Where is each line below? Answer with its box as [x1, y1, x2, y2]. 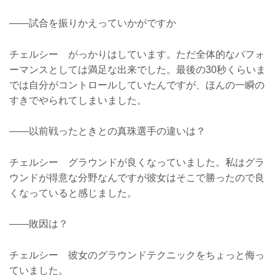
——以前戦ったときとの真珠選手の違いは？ [9, 126, 206, 137]
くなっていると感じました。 [9, 187, 137, 198]
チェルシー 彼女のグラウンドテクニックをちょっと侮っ [9, 250, 265, 261]
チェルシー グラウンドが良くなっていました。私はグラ [9, 157, 265, 168]
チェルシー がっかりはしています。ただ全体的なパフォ [9, 48, 265, 60]
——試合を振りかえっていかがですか [9, 18, 176, 29]
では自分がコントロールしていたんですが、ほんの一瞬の [9, 79, 265, 90]
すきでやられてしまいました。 [9, 95, 147, 106]
